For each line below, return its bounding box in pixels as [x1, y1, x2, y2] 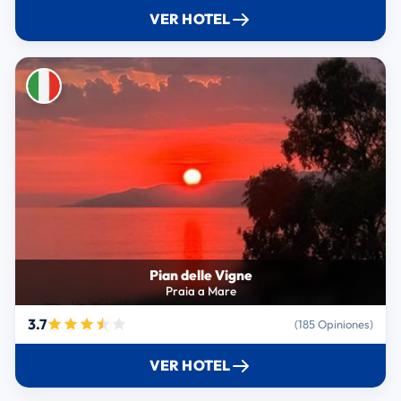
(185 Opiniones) [294, 316, 374, 331]
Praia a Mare [165, 282, 236, 299]
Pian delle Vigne [149, 265, 252, 284]
